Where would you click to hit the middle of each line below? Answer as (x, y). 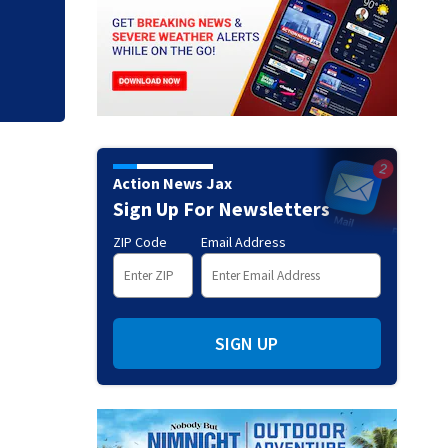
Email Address (243, 241)
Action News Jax (172, 182)
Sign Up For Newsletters (221, 208)
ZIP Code (139, 241)
